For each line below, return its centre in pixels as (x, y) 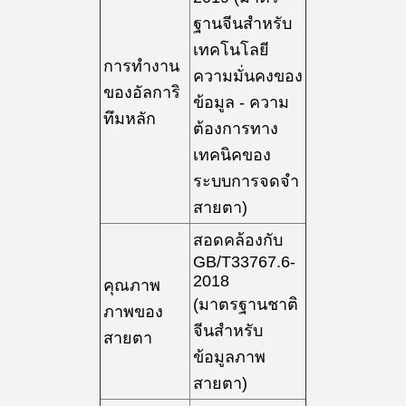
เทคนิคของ (232, 155)
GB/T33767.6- (244, 262)
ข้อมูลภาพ (229, 357)
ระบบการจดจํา (246, 181)
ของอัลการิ (142, 92)
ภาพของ (133, 312)
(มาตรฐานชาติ (246, 304)
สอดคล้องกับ (238, 240)
